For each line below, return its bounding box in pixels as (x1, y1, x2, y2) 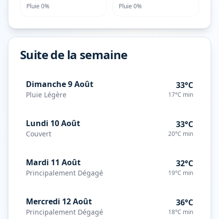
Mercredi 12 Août (26, 196, 92, 207)
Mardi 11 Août (26, 157, 81, 168)
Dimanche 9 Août (26, 79, 93, 89)
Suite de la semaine (20, 46, 128, 63)
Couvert (26, 129, 51, 138)
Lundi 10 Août (26, 118, 80, 129)
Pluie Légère (26, 90, 66, 99)
